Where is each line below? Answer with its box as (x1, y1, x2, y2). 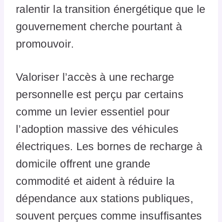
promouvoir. (16, 38, 74, 51)
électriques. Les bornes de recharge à (16, 140, 203, 153)
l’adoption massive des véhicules (16, 123, 179, 136)
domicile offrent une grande (16, 158, 151, 170)
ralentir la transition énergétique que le (16, 3, 206, 16)
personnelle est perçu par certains (16, 88, 183, 101)
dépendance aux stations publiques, (16, 192, 193, 205)
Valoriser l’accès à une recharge (16, 71, 174, 84)
